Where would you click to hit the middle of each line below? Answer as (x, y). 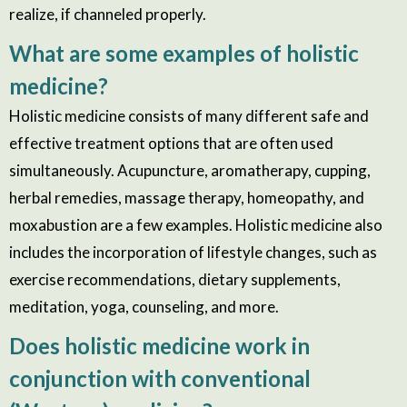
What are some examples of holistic (184, 53)
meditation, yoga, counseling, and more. (145, 306)
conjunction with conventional (160, 378)
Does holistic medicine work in (159, 345)
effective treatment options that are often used (171, 143)
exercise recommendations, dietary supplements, (175, 279)
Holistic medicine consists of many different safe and (189, 115)
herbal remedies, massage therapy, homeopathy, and (187, 197)
